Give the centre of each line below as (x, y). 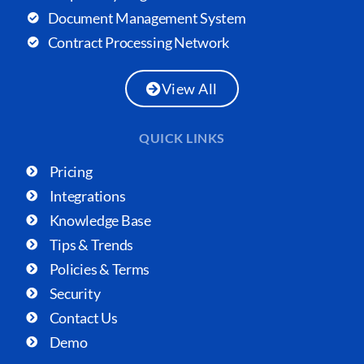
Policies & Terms (100, 269)
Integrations (87, 195)
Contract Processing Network (139, 42)
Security (75, 293)
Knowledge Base (100, 220)
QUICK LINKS (182, 137)
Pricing (71, 171)
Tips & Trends (91, 244)
